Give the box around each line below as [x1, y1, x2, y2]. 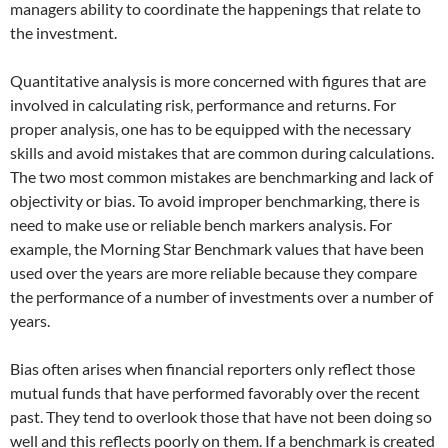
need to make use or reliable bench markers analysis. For [10, 215, 392, 234]
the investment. [10, 23, 117, 42]
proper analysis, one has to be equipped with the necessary [10, 119, 411, 138]
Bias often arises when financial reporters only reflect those [10, 359, 415, 378]
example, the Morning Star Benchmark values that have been [10, 239, 424, 258]
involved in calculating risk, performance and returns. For [10, 95, 396, 114]
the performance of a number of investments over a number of [10, 287, 433, 306]
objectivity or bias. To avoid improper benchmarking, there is [10, 191, 420, 210]
